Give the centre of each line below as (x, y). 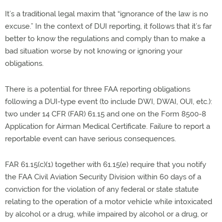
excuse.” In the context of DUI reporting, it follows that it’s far (108, 27)
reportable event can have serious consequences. (90, 139)
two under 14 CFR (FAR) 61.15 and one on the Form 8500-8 (106, 114)
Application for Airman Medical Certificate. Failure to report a (108, 127)
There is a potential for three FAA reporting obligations (98, 89)
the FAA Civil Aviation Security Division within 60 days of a (103, 177)
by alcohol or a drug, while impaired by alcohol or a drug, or (106, 214)
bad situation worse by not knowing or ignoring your (94, 51)
